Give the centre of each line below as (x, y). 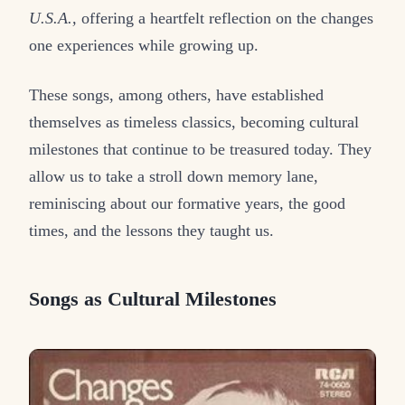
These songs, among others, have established (176, 94)
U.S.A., (53, 18)
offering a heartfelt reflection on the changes (225, 18)
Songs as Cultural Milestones (153, 300)
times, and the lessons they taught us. (151, 230)
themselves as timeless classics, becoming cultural (194, 122)
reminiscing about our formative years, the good (187, 203)
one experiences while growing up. (144, 45)
